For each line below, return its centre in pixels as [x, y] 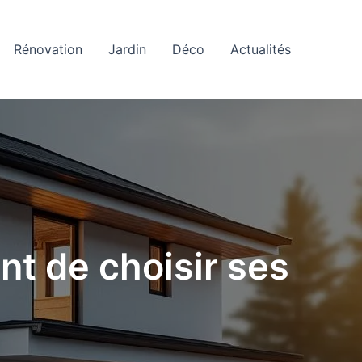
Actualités [261, 49]
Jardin [127, 49]
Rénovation [48, 49]
